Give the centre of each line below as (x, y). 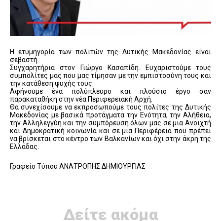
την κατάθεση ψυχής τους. (52, 83)
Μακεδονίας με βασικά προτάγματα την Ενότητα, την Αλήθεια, (110, 115)
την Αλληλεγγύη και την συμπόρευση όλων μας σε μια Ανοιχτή (110, 123)
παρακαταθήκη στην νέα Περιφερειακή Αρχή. (81, 99)
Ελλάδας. (24, 146)
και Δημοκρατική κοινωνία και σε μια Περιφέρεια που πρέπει (110, 130)
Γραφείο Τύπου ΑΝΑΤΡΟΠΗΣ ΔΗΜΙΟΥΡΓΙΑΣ (78, 166)
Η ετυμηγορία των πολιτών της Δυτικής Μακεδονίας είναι (110, 52)
